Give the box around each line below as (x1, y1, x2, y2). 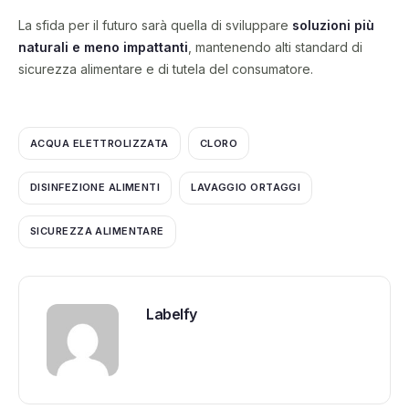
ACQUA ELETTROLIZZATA (30, 136, 169, 150)
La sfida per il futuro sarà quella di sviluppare (18, 17, 292, 34)
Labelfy (146, 304, 197, 323)
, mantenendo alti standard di (188, 39, 362, 56)
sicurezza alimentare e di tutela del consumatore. (18, 61, 313, 78)
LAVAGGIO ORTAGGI (191, 181, 301, 194)
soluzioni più (292, 17, 374, 34)
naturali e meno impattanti (18, 39, 188, 56)
